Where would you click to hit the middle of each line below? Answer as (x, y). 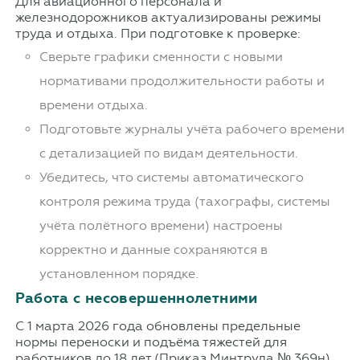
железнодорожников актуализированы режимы (168, 18)
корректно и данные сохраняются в (153, 250)
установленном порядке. (119, 274)
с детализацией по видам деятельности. (168, 153)
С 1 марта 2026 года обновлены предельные (157, 326)
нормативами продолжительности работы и (182, 81)
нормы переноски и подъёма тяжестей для (151, 342)
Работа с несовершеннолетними (136, 299)
